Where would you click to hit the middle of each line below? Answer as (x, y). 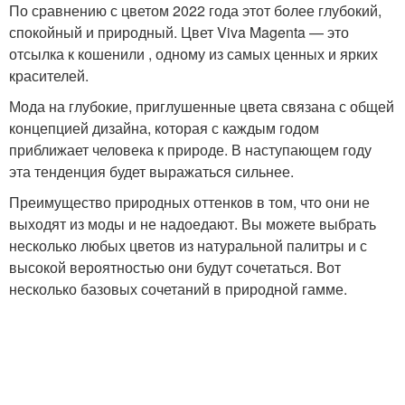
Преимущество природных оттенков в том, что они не (189, 202)
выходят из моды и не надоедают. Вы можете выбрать (193, 224)
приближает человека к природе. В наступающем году (190, 150)
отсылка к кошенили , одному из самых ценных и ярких (193, 54)
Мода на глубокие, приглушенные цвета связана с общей (202, 106)
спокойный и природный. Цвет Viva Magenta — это (179, 32)
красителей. (49, 75)
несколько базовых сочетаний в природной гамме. (178, 289)
